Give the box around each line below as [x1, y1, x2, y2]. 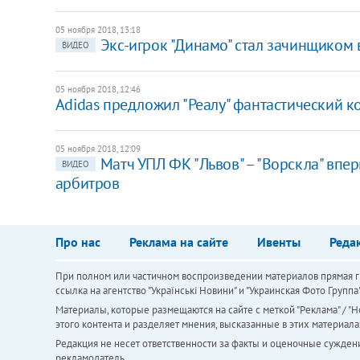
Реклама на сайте [129, 233, 228, 250]
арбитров [55, 172, 120, 194]
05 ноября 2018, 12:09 [55, 142, 141, 154]
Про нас [55, 233, 100, 250]
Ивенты [256, 233, 301, 250]
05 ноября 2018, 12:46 [55, 83, 141, 95]
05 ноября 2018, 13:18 [55, 23, 141, 35]
